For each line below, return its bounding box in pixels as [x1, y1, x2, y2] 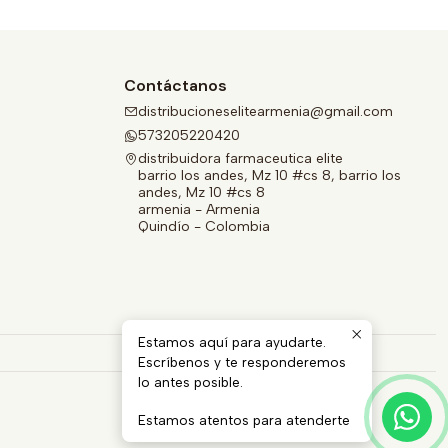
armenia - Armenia [138, 200, 260, 218]
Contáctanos [124, 75, 227, 96]
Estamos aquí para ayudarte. [138, 334, 326, 350]
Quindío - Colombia [138, 217, 270, 235]
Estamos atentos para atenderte [138, 412, 350, 428]
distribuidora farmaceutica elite [138, 149, 343, 167]
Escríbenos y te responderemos [138, 354, 346, 370]
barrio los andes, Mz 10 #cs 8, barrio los [138, 166, 401, 184]
